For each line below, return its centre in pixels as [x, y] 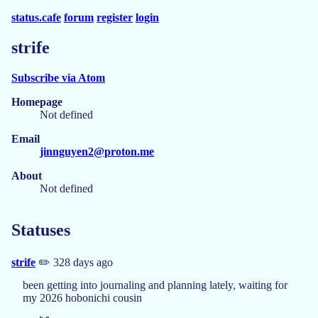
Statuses [41, 230]
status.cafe [36, 17]
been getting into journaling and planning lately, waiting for [155, 285]
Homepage [37, 102]
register [115, 17]
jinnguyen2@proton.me [97, 151]
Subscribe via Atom [58, 77]
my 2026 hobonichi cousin [82, 297]
